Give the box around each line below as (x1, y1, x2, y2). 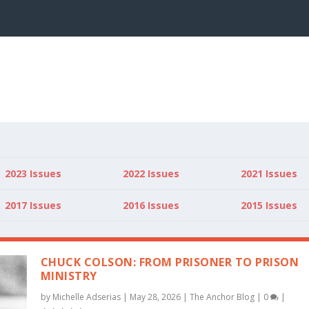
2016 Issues (122, 198, 179, 212)
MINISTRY (40, 268, 97, 284)
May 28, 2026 (129, 291, 181, 303)
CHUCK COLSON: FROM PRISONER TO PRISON (40, 255, 299, 270)
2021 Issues (241, 166, 298, 180)
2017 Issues (4, 198, 61, 212)
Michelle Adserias (52, 291, 121, 303)
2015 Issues (241, 198, 298, 212)
